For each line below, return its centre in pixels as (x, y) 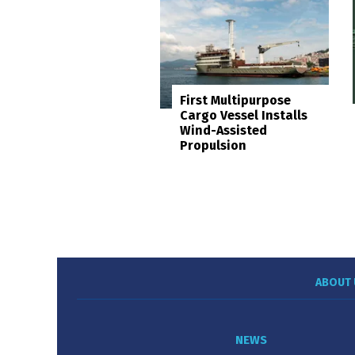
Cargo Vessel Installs (244, 115)
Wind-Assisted (223, 130)
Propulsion (213, 145)
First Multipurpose (235, 100)
